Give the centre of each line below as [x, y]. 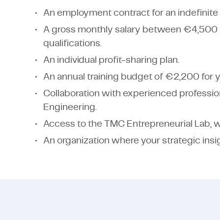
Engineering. [70, 107]
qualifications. [72, 43]
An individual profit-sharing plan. [111, 60]
